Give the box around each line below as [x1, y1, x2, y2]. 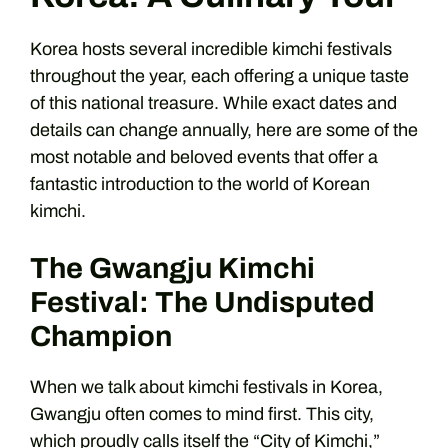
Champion [30, 320, 172, 352]
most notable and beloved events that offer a [30, 146, 378, 167]
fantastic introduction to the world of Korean [30, 173, 370, 194]
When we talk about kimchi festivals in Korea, [30, 376, 383, 397]
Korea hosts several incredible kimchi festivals [30, 38, 392, 59]
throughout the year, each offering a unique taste [30, 65, 409, 86]
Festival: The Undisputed [30, 286, 375, 318]
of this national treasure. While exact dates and [30, 92, 397, 113]
